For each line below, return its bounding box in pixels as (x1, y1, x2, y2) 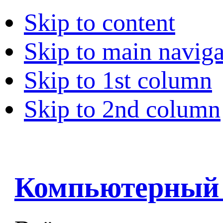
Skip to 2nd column (24, 95, 221, 123)
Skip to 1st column (24, 66, 212, 94)
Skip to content (24, 8, 175, 36)
